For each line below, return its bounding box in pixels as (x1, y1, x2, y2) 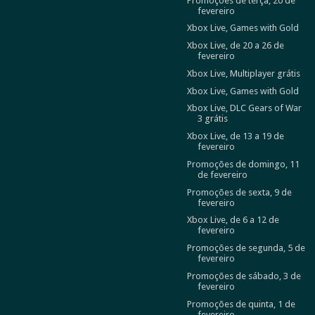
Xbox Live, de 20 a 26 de (186, 40, 284, 51)
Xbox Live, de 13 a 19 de (186, 131, 284, 141)
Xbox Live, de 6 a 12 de (186, 214, 279, 226)
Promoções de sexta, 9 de (186, 186, 292, 198)
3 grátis (197, 113, 228, 124)
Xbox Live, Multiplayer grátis (186, 67, 300, 79)
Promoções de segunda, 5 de (186, 243, 305, 253)
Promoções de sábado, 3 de (186, 270, 301, 281)
